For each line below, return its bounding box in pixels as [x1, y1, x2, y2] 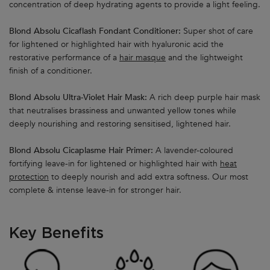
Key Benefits [9, 224, 104, 242]
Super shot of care [183, 25, 253, 37]
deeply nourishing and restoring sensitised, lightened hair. [9, 118, 236, 130]
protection [9, 171, 49, 183]
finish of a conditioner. [9, 65, 92, 77]
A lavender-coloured [155, 145, 233, 157]
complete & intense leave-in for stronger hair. [9, 184, 181, 196]
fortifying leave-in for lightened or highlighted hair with [9, 158, 220, 170]
